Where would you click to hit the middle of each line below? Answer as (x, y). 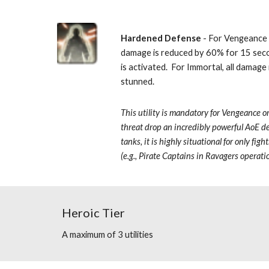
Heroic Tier (93, 213)
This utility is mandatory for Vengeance (191, 113)
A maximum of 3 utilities (107, 234)
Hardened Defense (161, 38)
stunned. (139, 81)
